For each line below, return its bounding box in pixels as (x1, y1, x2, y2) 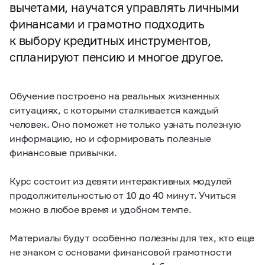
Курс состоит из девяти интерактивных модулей (9, 175, 232, 186)
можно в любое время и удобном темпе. (9, 203, 192, 215)
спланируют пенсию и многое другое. (9, 50, 224, 64)
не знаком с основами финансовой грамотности (9, 246, 232, 257)
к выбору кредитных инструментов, (9, 33, 211, 47)
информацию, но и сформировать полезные (9, 132, 211, 144)
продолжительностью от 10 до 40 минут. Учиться (9, 189, 236, 201)
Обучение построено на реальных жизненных (9, 90, 220, 101)
